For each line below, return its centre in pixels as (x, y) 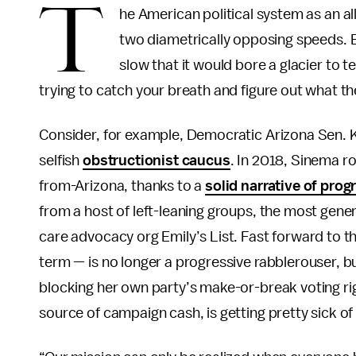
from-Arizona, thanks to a (122, 186)
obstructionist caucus (157, 161)
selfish (61, 161)
